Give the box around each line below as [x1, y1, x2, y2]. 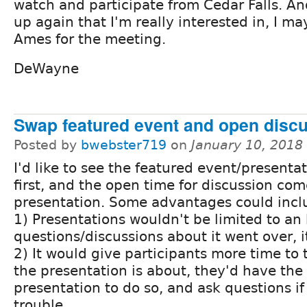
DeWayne [14, 60, 79, 77]
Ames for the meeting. [14, 31, 166, 48]
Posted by [14, 138, 81, 153]
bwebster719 [81, 138, 167, 153]
